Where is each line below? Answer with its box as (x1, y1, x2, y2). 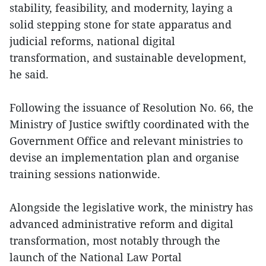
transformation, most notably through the (9, 233, 220, 248)
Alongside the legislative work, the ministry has (9, 200, 253, 215)
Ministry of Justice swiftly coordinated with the (9, 117, 249, 132)
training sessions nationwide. (9, 167, 160, 182)
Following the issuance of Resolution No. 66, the (9, 100, 254, 115)
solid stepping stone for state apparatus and (9, 17, 232, 32)
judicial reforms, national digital (9, 34, 175, 49)
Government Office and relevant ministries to (9, 134, 243, 148)
